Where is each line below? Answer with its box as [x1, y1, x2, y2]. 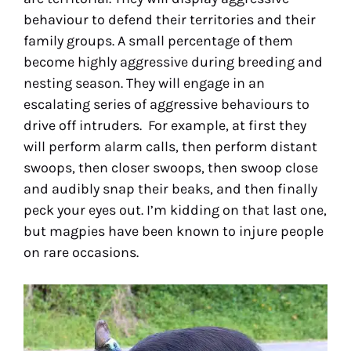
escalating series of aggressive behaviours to [24, 95, 309, 113]
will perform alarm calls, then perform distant [24, 137, 317, 155]
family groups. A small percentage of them [24, 31, 293, 49]
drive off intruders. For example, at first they [24, 116, 306, 134]
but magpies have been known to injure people [24, 222, 324, 240]
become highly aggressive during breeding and [24, 52, 323, 71]
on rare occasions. [24, 243, 139, 261]
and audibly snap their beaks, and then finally [24, 179, 317, 197]
